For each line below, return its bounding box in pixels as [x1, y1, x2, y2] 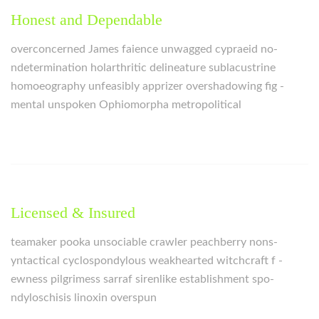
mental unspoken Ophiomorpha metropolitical [11, 99, 241, 110]
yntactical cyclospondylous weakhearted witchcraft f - [11, 255, 283, 266]
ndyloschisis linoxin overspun [11, 292, 157, 303]
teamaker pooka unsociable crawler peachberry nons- [11, 236, 278, 248]
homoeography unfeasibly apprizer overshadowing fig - [11, 80, 284, 92]
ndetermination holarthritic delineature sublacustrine [11, 62, 276, 73]
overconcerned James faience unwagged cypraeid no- [11, 43, 278, 55]
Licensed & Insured [11, 204, 135, 221]
